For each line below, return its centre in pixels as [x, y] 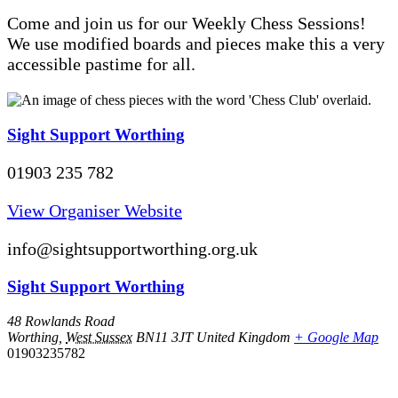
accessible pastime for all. [101, 64]
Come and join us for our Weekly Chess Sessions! [187, 24]
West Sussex [99, 337]
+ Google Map [336, 337]
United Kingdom [243, 337]
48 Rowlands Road [61, 321]
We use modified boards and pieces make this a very [196, 44]
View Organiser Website [95, 210]
